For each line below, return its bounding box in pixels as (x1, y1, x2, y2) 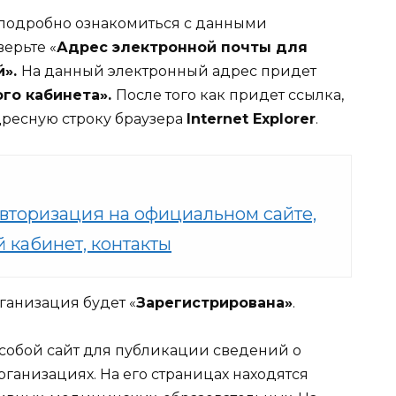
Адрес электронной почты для (57, 38, 308, 56)
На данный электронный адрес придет (21, 62, 316, 80)
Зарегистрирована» (136, 293, 293, 311)
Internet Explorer (187, 110, 316, 127)
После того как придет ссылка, (116, 86, 344, 103)
